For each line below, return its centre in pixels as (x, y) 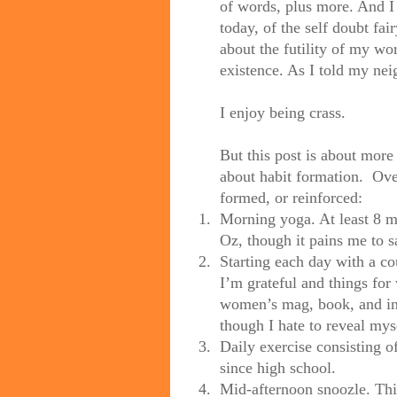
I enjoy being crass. (283, 113)
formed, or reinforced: (291, 198)
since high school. (278, 368)
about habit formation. (292, 177)
